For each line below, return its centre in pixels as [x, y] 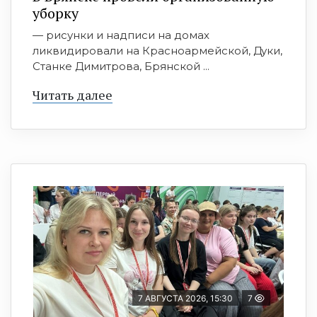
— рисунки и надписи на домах [121, 35]
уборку [56, 13]
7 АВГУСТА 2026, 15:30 [185, 299]
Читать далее [73, 95]
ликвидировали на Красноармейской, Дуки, [157, 51]
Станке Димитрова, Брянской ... [121, 67]
